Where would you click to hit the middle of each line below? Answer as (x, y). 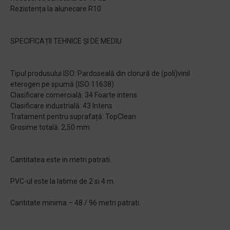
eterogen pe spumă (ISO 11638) (62, 84)
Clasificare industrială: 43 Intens (61, 106)
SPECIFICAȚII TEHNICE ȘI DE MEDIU (66, 41)
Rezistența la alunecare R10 (56, 9)
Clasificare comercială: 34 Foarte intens (74, 95)
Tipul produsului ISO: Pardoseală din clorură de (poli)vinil (100, 73)
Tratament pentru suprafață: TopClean (73, 117)
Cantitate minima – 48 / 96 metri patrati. (75, 203)
